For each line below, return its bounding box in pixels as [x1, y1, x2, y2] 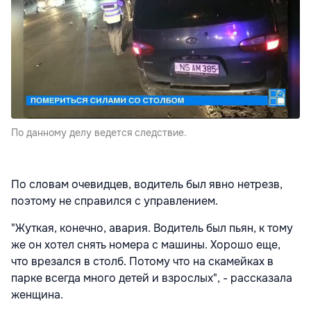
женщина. [11, 287, 63, 302]
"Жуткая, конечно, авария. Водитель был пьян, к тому [11, 220, 293, 235]
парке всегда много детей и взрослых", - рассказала [11, 270, 292, 285]
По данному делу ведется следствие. [11, 126, 187, 139]
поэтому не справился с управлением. [11, 193, 218, 208]
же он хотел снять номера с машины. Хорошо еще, [11, 237, 280, 252]
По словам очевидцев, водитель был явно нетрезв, [11, 176, 283, 192]
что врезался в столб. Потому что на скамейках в [11, 253, 274, 269]
